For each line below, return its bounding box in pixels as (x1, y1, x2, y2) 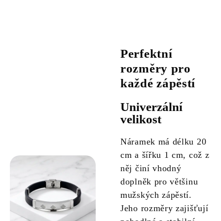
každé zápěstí (120, 76, 196, 90)
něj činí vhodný (120, 163, 182, 174)
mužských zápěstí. (120, 190, 192, 200)
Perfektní (120, 47, 173, 61)
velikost (120, 112, 161, 126)
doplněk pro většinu (120, 177, 198, 187)
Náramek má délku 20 (120, 137, 207, 147)
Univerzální (120, 100, 183, 114)
